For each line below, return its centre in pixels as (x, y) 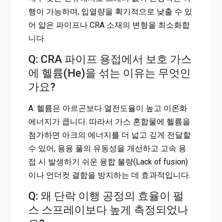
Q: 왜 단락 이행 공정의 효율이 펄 (106, 196)
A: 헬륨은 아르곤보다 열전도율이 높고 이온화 (108, 109)
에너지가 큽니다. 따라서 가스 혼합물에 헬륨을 (109, 122)
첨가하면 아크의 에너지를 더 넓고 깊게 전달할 (109, 135)
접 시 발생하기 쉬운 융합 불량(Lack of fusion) (108, 162)
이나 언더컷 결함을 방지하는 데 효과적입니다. (109, 175)
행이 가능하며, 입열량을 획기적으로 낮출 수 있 (110, 12)
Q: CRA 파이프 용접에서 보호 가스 (110, 59)
